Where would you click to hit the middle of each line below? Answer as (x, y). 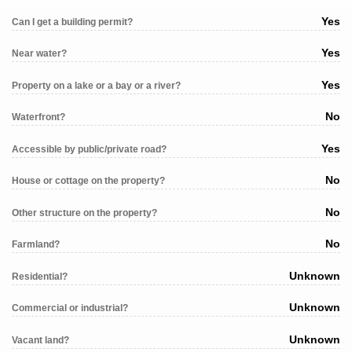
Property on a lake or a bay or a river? (96, 85)
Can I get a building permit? (72, 22)
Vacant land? (40, 340)
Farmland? (36, 245)
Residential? (40, 276)
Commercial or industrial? (70, 308)
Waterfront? (38, 117)
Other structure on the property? (84, 213)
